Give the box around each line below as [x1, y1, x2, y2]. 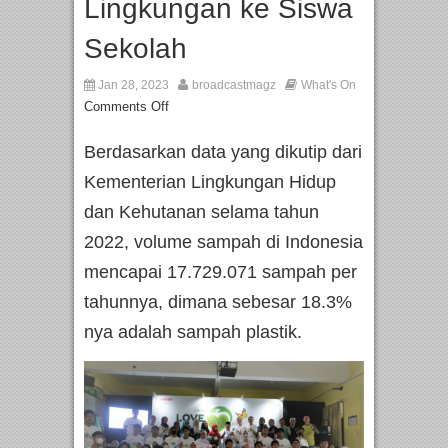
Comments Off [84, 99, 169, 115]
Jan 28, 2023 [95, 78, 169, 93]
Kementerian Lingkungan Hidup [84, 172, 336, 193]
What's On [301, 78, 356, 93]
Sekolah [84, 33, 187, 65]
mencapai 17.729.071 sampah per [84, 262, 357, 283]
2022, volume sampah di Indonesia [84, 232, 363, 253]
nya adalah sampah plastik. [84, 322, 302, 343]
